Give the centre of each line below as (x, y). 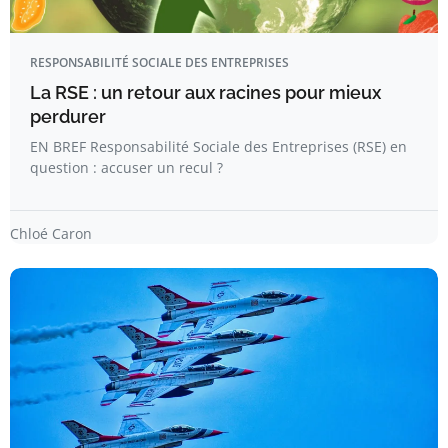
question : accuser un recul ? (126, 167)
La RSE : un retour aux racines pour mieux (205, 92)
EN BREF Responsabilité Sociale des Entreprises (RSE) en (218, 146)
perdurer (68, 116)
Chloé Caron (51, 233)
